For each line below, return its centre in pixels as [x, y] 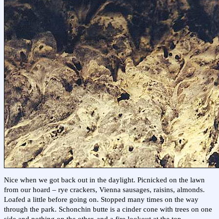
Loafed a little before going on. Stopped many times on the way [101, 200]
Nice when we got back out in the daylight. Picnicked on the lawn [104, 180]
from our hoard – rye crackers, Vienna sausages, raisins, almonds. [104, 190]
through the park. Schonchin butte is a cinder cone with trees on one [108, 209]
